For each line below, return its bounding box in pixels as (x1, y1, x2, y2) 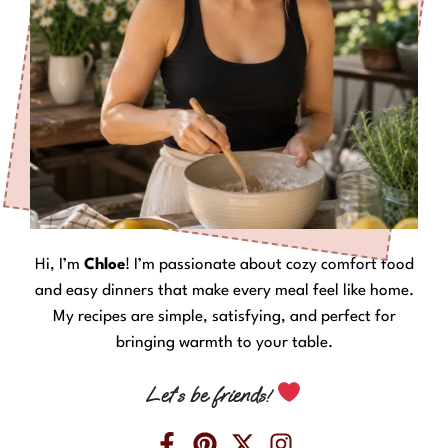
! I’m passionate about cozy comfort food (124, 256, 414, 273)
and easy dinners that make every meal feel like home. (34, 282, 414, 299)
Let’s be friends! (146, 381, 277, 409)
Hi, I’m (34, 256, 84, 273)
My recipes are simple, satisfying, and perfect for (52, 308, 396, 325)
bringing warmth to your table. (115, 334, 333, 351)
